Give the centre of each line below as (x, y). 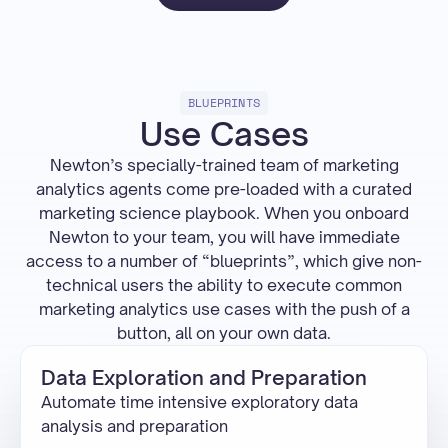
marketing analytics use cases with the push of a (224, 309)
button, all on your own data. (224, 333)
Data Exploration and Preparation (204, 377)
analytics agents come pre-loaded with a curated (224, 189)
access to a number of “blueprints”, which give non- (224, 261)
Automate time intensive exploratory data (199, 402)
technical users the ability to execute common (224, 285)
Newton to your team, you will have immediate (224, 237)
